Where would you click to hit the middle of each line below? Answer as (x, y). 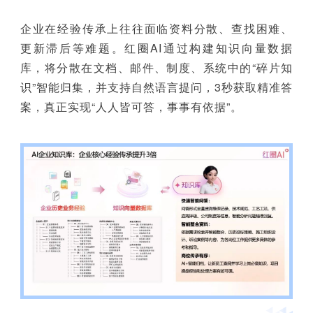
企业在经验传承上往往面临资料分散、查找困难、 (156, 28)
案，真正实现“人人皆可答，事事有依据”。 (131, 106)
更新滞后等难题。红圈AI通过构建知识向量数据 (156, 48)
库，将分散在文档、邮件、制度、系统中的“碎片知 (156, 67)
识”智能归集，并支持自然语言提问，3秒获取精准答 (156, 87)
